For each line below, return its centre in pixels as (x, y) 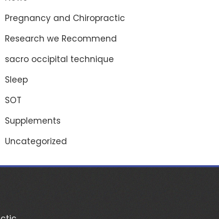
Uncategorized (36, 141)
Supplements (33, 120)
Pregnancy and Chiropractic (65, 18)
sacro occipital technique (59, 59)
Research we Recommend (61, 38)
